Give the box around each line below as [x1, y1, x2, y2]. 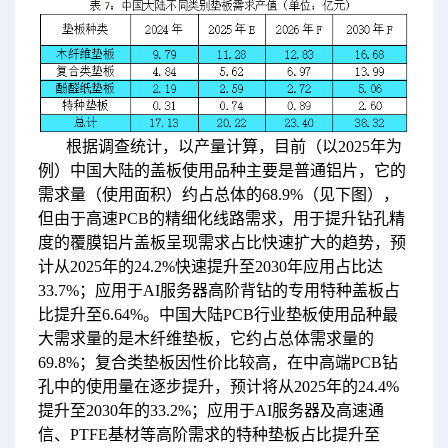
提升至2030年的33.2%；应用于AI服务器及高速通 [37, 402, 384, 420]
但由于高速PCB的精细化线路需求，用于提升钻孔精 [37, 210, 405, 228]
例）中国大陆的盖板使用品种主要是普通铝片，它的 [37, 162, 406, 180]
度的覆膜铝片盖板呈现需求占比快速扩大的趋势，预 [37, 234, 406, 252]
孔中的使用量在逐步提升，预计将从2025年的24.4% [37, 378, 399, 396]
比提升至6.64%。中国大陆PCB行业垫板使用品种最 [37, 306, 398, 324]
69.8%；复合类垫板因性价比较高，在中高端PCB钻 [37, 354, 398, 372]
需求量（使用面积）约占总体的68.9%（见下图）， [37, 186, 399, 204]
